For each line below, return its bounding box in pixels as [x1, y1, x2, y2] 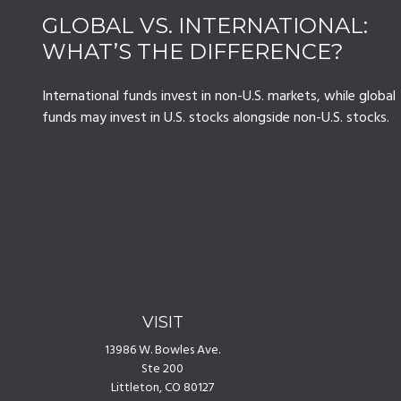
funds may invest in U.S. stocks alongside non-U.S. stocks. [41, 106, 389, 130]
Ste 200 [141, 358, 184, 380]
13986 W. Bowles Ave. [105, 339, 221, 361]
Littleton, [111, 377, 163, 398]
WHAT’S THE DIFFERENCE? [41, 38, 344, 64]
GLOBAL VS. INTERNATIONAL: [41, 12, 368, 38]
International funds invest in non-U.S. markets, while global [41, 84, 396, 108]
